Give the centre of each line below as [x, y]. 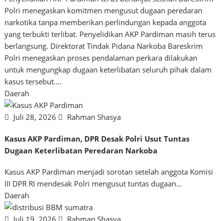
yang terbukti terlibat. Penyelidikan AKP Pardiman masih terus [110, 34]
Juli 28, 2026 [35, 117]
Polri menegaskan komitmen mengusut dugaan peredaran [104, 10]
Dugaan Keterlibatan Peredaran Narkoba [81, 150]
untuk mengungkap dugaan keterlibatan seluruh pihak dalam [108, 69]
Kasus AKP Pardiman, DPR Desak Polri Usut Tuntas [97, 138]
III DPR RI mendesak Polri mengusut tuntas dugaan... [93, 184]
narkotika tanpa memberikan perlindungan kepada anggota [106, 22]
